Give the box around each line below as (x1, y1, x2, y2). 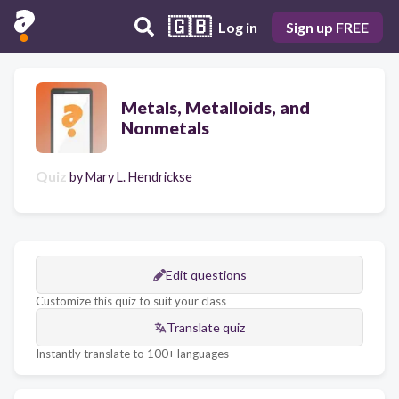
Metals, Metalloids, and (121, 97, 310, 118)
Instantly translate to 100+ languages (36, 346, 229, 361)
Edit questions (165, 267, 247, 282)
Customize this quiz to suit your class (36, 294, 226, 308)
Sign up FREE (286, 18, 369, 36)
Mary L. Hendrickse (85, 169, 192, 184)
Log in (218, 18, 257, 36)
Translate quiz (167, 320, 245, 335)
